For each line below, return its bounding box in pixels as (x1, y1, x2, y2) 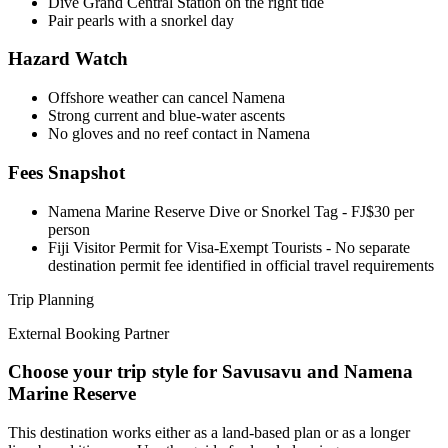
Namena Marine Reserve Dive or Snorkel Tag (48, 202, 338, 220)
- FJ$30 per (338, 202, 414, 220)
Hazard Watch (8, 48, 128, 70)
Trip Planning (8, 290, 94, 308)
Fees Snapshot (8, 161, 125, 183)
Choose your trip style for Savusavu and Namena (8, 361, 413, 383)
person (48, 220, 90, 238)
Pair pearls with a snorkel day (48, 11, 234, 29)
